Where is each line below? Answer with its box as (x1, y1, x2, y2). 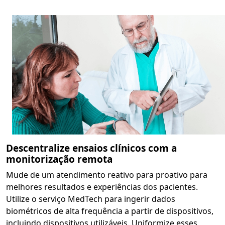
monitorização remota (6, 153, 113, 166)
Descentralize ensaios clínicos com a (6, 142, 177, 155)
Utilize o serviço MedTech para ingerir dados (6, 193, 175, 205)
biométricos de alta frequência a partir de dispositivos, (6, 205, 213, 217)
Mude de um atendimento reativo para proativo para (6, 169, 207, 181)
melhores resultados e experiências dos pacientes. (6, 181, 198, 193)
